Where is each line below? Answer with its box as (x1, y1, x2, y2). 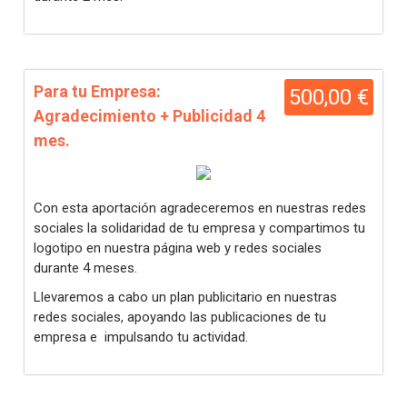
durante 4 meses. (34, 260, 137, 276)
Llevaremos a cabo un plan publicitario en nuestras (34, 289, 337, 305)
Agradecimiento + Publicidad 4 (34, 106, 265, 125)
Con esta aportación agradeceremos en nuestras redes (34, 200, 366, 216)
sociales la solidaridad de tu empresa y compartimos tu (34, 220, 365, 236)
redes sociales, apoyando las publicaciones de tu (34, 309, 326, 325)
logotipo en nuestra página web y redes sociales (34, 240, 322, 256)
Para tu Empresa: (34, 82, 161, 101)
